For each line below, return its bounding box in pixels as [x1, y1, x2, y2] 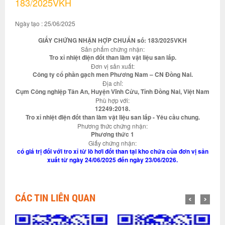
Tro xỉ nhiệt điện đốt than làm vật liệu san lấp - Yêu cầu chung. [25, 113, 200, 122]
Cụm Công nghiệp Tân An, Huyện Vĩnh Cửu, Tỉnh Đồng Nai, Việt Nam [16, 87, 209, 96]
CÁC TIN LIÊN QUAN [15, 192, 95, 204]
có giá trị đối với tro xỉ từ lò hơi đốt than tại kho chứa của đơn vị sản [17, 147, 208, 156]
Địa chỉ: [102, 79, 123, 87]
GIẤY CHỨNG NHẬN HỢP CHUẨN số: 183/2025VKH [38, 36, 187, 45]
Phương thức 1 [91, 130, 134, 139]
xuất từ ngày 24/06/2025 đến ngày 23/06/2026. [47, 155, 178, 164]
